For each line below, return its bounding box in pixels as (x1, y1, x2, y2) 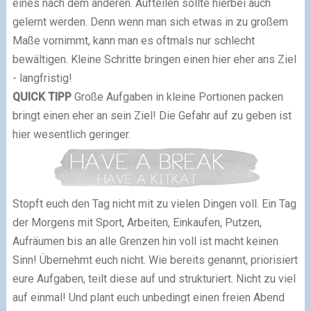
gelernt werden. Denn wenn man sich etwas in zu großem (12, 15, 288, 28)
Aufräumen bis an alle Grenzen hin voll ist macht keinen (12, 234, 278, 248)
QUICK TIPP (12, 90, 72, 103)
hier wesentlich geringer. (12, 128, 131, 141)
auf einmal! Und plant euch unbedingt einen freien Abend (12, 290, 285, 304)
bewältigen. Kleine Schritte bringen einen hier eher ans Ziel (12, 53, 296, 66)
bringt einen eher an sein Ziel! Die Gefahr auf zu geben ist (12, 109, 292, 122)
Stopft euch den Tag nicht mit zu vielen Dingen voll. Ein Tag (12, 196, 296, 210)
